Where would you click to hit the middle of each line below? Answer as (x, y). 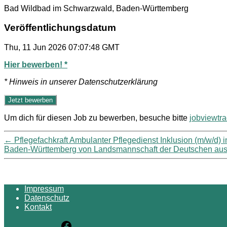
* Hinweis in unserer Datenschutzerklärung (81, 82)
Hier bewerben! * (36, 65)
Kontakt (38, 207)
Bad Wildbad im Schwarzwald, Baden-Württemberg (96, 8)
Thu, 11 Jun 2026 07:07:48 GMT (62, 47)
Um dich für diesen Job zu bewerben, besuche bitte (97, 118)
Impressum (44, 189)
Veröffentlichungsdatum (60, 28)
